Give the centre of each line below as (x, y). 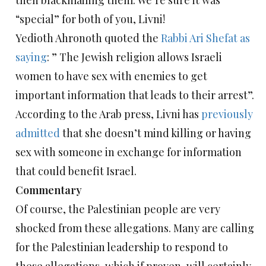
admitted (39, 133)
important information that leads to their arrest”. (135, 95)
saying (31, 57)
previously (227, 114)
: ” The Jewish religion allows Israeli (134, 57)
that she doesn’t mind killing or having (157, 133)
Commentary (49, 190)
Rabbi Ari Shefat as (204, 38)
